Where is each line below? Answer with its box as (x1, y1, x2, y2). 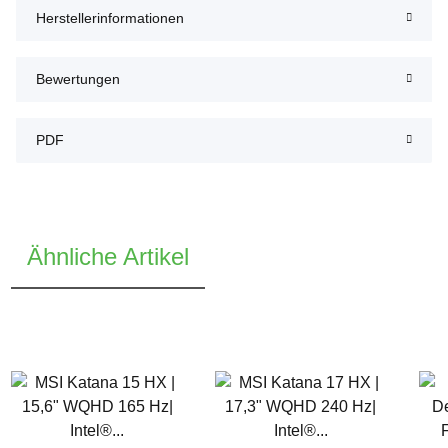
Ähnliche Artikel (27, 242, 190, 270)
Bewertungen (36, 70, 120, 87)
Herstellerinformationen (36, 9, 184, 26)
